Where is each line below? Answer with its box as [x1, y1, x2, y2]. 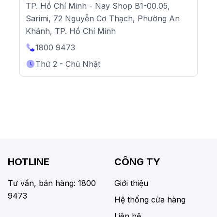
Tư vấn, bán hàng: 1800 [8, 178, 96, 188]
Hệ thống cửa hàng [114, 195, 186, 205]
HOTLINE [8, 156, 49, 168]
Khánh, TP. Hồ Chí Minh [26, 26, 116, 36]
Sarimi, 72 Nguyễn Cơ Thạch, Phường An [26, 14, 180, 24]
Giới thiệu [114, 178, 148, 188]
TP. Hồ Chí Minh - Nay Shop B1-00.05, [26, 1, 170, 11]
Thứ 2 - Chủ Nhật [35, 59, 100, 69]
